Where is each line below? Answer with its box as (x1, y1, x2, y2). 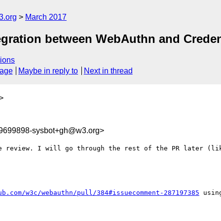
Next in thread (83, 67, 133, 75)
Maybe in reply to (18, 67, 78, 75)
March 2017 (25, 13, 67, 21)
